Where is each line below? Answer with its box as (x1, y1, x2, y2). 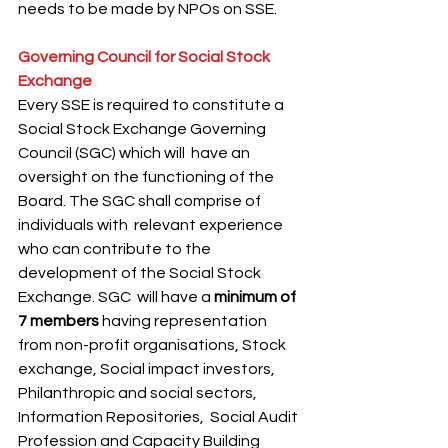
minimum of (214, 289, 299, 305)
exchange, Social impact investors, (18, 361, 278, 377)
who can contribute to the (18, 241, 214, 257)
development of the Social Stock (18, 265, 264, 281)
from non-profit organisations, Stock (18, 337, 292, 353)
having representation (99, 313, 270, 329)
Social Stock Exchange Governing (18, 121, 269, 137)
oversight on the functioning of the (18, 169, 277, 185)
